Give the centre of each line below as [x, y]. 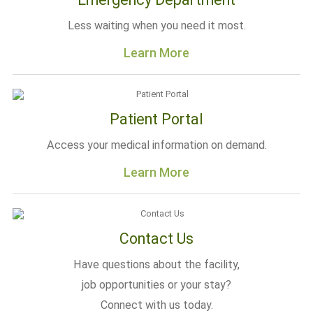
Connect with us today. [156, 305]
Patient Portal [156, 119]
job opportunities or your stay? [156, 285]
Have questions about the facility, [156, 264]
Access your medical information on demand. [156, 145]
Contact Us [156, 239]
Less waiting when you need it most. [156, 26]
